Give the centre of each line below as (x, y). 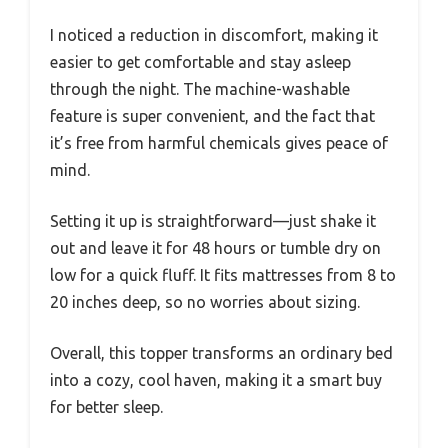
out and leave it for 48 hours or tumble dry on (215, 247)
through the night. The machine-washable (200, 88)
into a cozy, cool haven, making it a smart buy (216, 379)
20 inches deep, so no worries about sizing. (205, 301)
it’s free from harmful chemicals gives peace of (219, 142)
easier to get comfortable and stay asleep (200, 61)
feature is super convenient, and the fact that (212, 115)
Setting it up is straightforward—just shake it (213, 220)
